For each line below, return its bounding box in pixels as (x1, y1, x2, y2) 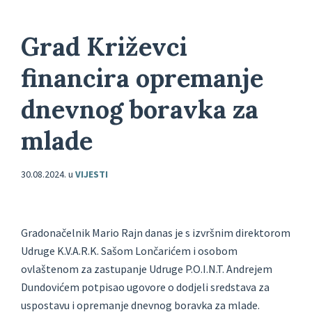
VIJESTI (75, 168, 108, 181)
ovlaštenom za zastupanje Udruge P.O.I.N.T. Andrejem (21, 262, 272, 276)
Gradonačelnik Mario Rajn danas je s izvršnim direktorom (21, 226, 290, 240)
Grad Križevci (21, 31, 187, 63)
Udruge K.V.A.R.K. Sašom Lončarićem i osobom (21, 244, 237, 258)
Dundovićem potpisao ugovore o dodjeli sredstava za (21, 280, 270, 295)
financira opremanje (21, 62, 263, 95)
